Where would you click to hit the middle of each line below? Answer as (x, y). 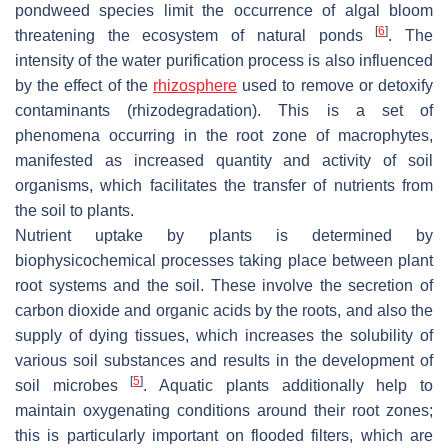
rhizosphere (195, 86)
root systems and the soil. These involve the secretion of (224, 286)
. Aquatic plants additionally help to (288, 386)
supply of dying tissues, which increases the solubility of (224, 336)
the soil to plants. (74, 211)
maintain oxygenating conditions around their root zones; (224, 411)
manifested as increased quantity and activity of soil (224, 161)
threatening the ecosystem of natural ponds (195, 36)
